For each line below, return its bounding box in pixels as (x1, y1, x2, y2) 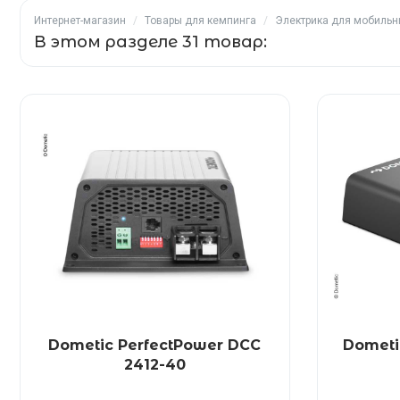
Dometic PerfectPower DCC (48, 337, 262, 354)
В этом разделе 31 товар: (34, 32, 267, 52)
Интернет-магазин (34, 14, 126, 27)
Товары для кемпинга (145, 14, 256, 27)
